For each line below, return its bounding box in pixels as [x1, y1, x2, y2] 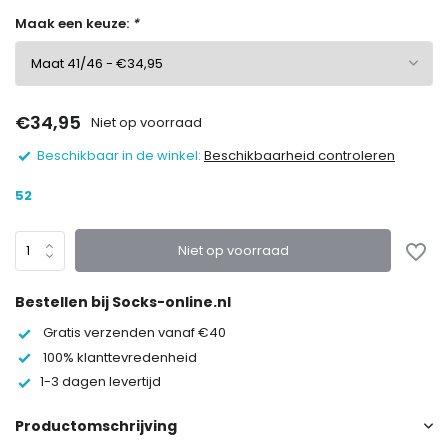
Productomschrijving [15, 415, 177, 436]
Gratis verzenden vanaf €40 [40, 323, 226, 343]
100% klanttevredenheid [40, 347, 197, 367]
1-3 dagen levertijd [40, 372, 161, 392]
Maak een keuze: [15, 14, 132, 33]
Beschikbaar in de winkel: [34, 146, 204, 165]
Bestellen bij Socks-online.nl [15, 292, 231, 313]
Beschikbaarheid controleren [204, 146, 395, 165]
